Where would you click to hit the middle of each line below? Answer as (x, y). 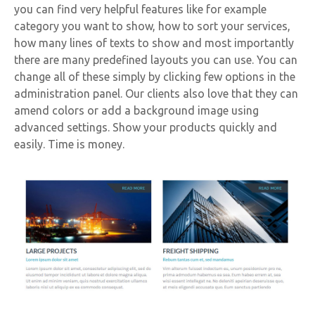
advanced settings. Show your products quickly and (146, 127)
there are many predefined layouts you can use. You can (156, 59)
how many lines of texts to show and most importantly (154, 43)
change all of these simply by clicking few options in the (155, 76)
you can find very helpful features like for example (140, 9)
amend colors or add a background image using (136, 110)
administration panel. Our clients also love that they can (156, 93)
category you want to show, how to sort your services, (152, 26)
